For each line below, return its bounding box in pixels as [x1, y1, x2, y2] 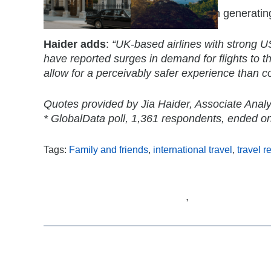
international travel [153, 143, 232, 155]
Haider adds [44, 38, 106, 50]
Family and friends [69, 143, 148, 155]
